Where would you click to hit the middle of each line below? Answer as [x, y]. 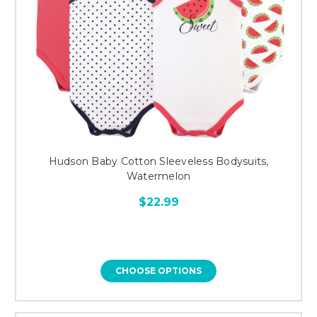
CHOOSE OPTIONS [158, 270]
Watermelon [158, 176]
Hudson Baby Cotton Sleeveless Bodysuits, [158, 161]
